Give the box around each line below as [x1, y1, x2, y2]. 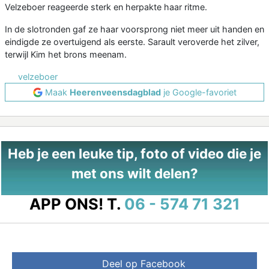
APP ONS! [29, 195, 103, 214]
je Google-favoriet [160, 87, 237, 98]
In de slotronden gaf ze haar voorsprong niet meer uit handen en [5, 24, 264, 35]
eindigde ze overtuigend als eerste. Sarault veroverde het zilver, [5, 37, 259, 47]
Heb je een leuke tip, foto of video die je [8, 145, 261, 162]
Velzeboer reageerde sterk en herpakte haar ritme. [5, 2, 207, 13]
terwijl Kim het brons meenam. [5, 49, 127, 60]
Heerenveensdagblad [69, 87, 161, 98]
